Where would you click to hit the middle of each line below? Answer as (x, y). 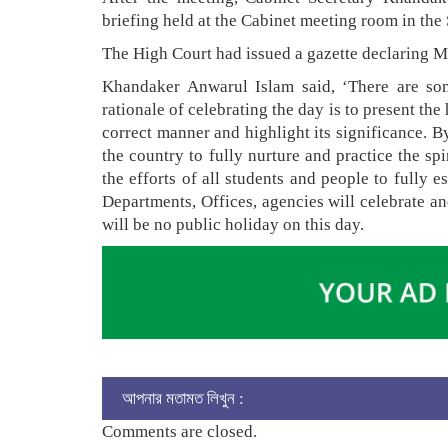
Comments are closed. (179, 431)
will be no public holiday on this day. (233, 225)
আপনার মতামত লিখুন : (183, 398)
